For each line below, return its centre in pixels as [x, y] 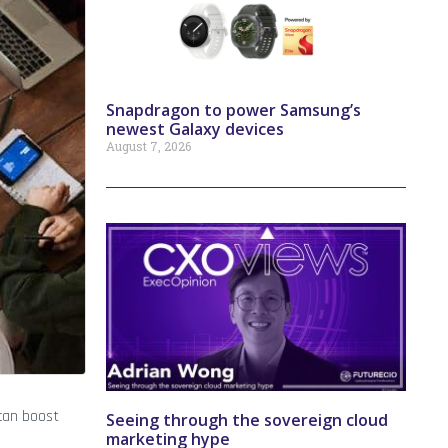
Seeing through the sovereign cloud [247, 420]
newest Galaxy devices [195, 129]
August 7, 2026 [148, 146]
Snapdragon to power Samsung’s [233, 110]
